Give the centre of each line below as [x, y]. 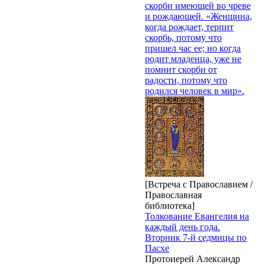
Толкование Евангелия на [197, 216]
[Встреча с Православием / [199, 184]
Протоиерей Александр [193, 258]
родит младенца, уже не [193, 59]
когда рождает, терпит [189, 27]
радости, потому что [186, 80]
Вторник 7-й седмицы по [196, 237]
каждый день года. [182, 227]
